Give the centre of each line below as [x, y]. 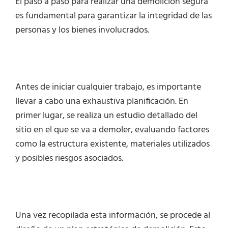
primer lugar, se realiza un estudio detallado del [106, 116]
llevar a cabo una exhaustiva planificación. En [102, 102]
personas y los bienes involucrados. [82, 30]
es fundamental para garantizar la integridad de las [113, 16]
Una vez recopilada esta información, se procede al [113, 216]
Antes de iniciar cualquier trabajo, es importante [108, 87]
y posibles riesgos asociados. [69, 159]
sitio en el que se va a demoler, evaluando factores [112, 130]
